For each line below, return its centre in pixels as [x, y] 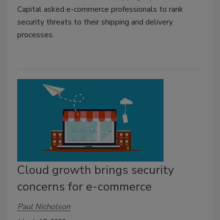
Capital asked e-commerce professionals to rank [100, 10]
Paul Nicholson [44, 206]
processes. [36, 35]
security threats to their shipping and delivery [95, 22]
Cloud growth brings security [96, 170]
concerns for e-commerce [84, 187]
